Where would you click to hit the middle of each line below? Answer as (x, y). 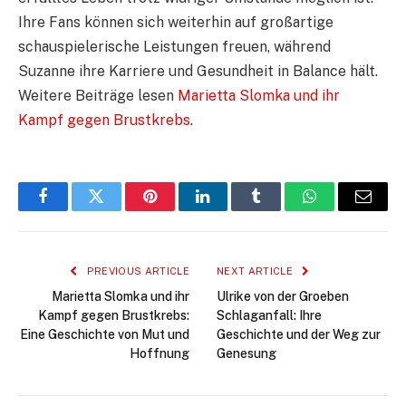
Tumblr (279, 210)
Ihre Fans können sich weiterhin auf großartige (176, 23)
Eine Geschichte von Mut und (105, 335)
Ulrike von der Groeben (283, 297)
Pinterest (177, 210)
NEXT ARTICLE (256, 271)
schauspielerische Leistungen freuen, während (174, 47)
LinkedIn (232, 210)
